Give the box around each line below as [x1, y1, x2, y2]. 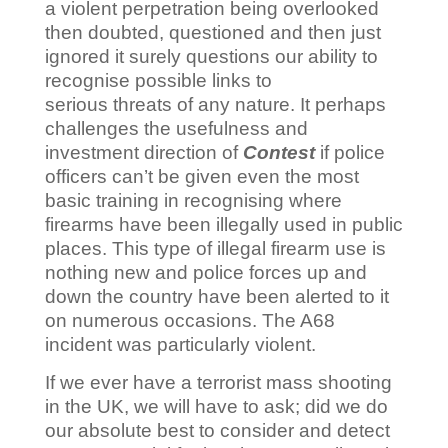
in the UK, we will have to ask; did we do [44, 396, 388, 418]
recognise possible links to [44, 70, 272, 92]
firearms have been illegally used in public [44, 214, 403, 236]
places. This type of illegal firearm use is [44, 238, 386, 260]
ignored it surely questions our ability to [44, 46, 378, 68]
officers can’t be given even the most [44, 166, 359, 188]
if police [319, 142, 385, 164]
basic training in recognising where [44, 190, 342, 212]
